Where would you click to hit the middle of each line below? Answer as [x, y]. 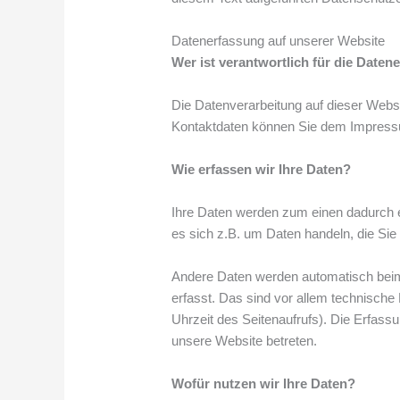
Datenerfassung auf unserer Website [279, 40]
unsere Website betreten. [245, 340]
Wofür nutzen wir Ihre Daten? [264, 383]
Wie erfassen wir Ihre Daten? [262, 169]
